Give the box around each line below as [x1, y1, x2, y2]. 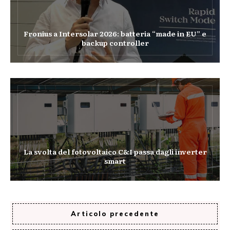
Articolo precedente [71, 209, 159, 218]
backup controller [81, 37, 149, 48]
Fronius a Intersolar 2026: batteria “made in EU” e [24, 28, 206, 39]
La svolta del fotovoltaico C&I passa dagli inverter [23, 146, 207, 157]
